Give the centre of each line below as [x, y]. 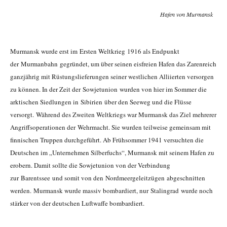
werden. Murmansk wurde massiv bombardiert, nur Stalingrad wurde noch [111, 191]
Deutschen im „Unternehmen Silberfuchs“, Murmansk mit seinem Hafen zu [112, 153]
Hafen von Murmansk [186, 14]
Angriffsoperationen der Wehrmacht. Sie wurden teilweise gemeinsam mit [110, 127]
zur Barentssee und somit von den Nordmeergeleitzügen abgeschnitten [108, 178]
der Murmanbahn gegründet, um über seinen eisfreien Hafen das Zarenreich [113, 64]
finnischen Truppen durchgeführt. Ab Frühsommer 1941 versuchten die [107, 140]
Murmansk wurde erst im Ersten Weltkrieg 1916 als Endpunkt [95, 51]
